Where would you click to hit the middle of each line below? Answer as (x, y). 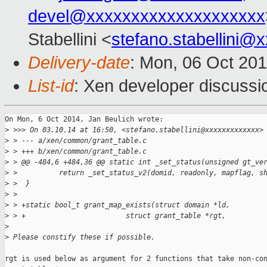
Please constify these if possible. (82, 237)
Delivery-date (79, 63)
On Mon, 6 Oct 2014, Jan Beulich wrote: (84, 119)
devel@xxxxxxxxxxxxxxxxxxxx (147, 16)
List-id (51, 86)
